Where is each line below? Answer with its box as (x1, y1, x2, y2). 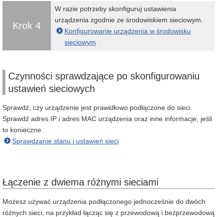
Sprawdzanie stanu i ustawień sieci (12, 137, 119, 145)
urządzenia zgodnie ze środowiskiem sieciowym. (55, 16, 203, 24)
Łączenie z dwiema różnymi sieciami (2, 177, 158, 187)
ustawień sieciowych (8, 83, 95, 94)
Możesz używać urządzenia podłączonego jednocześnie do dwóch (2, 198, 205, 205)
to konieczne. (2, 126, 43, 134)
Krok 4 (13, 20, 41, 31)
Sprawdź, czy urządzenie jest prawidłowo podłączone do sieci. (2, 104, 192, 111)
